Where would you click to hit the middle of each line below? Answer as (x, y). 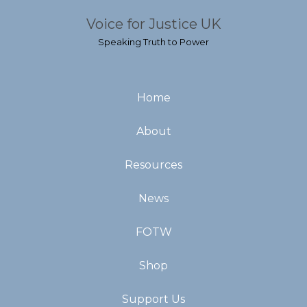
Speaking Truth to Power (153, 42)
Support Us (153, 299)
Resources (153, 165)
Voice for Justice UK (153, 24)
